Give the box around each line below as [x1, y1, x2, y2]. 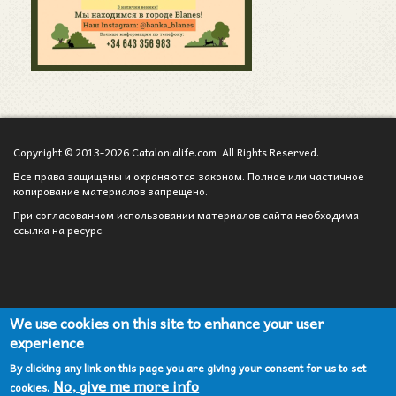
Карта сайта [35, 366, 100, 385]
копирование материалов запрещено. [13, 181, 208, 200]
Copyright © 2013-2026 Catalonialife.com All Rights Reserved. [13, 142, 319, 161]
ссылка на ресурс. [13, 220, 104, 239]
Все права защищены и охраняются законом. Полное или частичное [13, 166, 364, 185]
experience [10, 331, 85, 354]
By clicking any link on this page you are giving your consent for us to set [10, 359, 367, 377]
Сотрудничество [35, 333, 121, 352]
